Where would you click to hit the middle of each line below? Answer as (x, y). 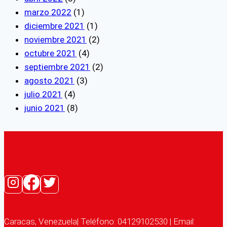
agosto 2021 (49, 80)
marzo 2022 (48, 12)
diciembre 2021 (54, 26)
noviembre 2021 (55, 39)
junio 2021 (45, 108)
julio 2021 (43, 94)
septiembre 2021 (57, 67)
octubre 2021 (50, 53)
